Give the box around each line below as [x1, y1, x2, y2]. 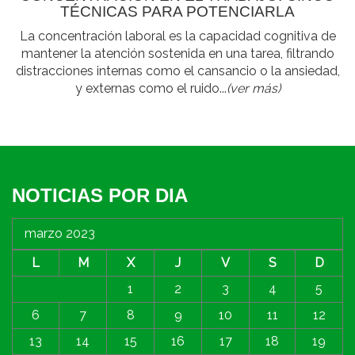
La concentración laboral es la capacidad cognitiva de [19, 28, 336, 44]
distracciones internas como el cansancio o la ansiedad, [15, 63, 340, 78]
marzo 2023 [25, 225, 95, 241]
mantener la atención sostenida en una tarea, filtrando [21, 45, 334, 61]
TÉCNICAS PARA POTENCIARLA [60, 2, 295, 20]
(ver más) [226, 80, 281, 96]
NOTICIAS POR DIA [12, 184, 188, 206]
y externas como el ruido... [74, 80, 227, 96]
